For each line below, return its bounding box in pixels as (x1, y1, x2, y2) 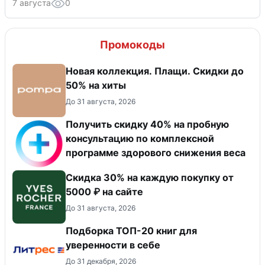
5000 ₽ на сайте (66, 186, 143, 198)
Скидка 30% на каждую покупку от (66, 172, 234, 184)
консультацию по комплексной (66, 132, 214, 145)
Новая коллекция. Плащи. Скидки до (66, 65, 244, 77)
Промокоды (100, 38, 165, 51)
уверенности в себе (66, 239, 160, 251)
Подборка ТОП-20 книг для (66, 225, 197, 237)
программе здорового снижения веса (66, 147, 245, 159)
